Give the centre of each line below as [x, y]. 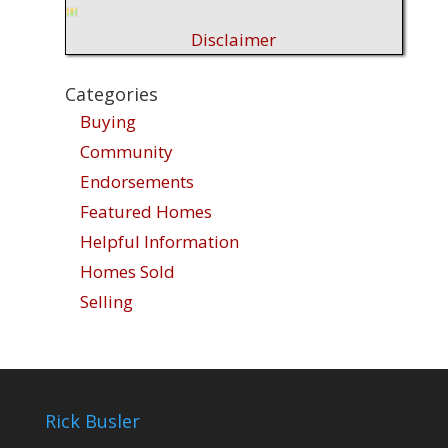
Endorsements [136, 182]
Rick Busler [92, 420]
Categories [111, 94]
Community [126, 152]
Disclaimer [234, 40]
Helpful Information [159, 242]
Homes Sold [127, 271]
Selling [106, 301]
